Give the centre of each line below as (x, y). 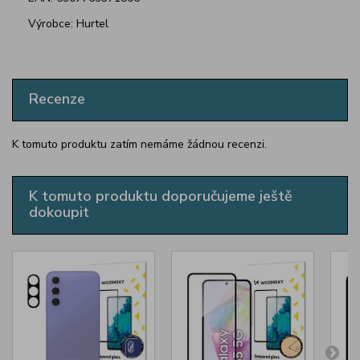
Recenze (57, 99)
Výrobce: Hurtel (68, 24)
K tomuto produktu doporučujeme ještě (161, 196)
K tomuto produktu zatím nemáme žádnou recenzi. (139, 145)
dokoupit (59, 213)
